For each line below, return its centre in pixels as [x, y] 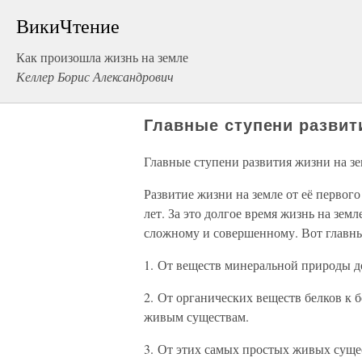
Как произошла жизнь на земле [102, 57]
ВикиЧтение [68, 26]
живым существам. [196, 316]
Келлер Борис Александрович [95, 76]
